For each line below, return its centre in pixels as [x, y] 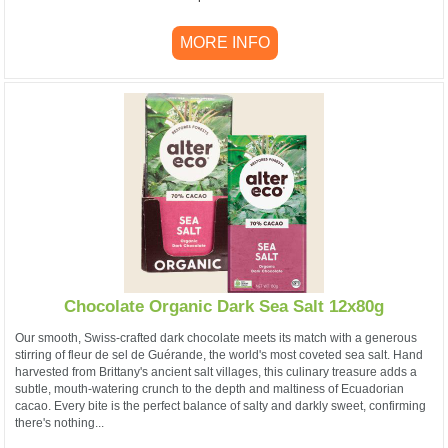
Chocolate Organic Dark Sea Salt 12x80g [224, 306]
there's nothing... [59, 423]
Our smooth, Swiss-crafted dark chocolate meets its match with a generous [216, 338]
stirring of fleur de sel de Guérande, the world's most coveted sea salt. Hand [219, 355]
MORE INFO [225, 43]
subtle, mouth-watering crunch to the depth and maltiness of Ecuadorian [209, 389]
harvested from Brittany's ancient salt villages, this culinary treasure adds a [216, 372]
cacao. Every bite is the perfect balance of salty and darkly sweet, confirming [220, 406]
